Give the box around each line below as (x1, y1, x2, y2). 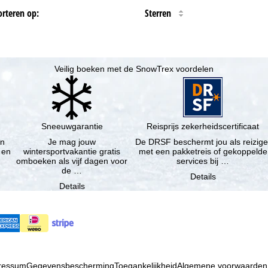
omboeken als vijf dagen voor (16, 156, 128, 166)
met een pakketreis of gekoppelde (138, 147, 156, 157)
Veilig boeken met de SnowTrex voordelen (54, 64, 214, 74)
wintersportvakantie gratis (23, 147, 121, 157)
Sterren (145, 6, 172, 20)
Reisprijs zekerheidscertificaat (147, 121, 260, 132)
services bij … (176, 156, 230, 166)
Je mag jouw (48, 137, 96, 147)
